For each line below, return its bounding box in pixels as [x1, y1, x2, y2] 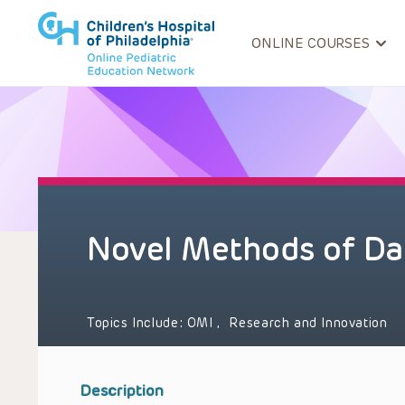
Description [80, 381, 164, 400]
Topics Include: [87, 316, 187, 331]
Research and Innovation [229, 316, 388, 331]
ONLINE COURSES [251, 35, 370, 52]
